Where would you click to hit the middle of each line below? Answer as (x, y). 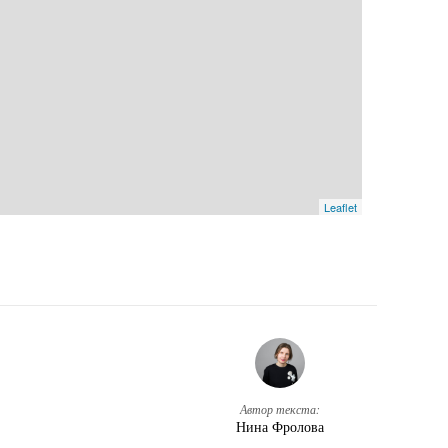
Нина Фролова (280, 426)
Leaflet (340, 207)
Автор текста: (280, 409)
